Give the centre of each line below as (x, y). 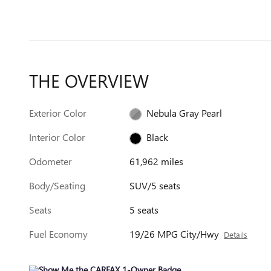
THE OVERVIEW (89, 80)
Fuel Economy (58, 234)
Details (236, 234)
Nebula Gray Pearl (184, 113)
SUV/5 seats (155, 185)
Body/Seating (57, 185)
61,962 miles (157, 161)
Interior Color (57, 137)
